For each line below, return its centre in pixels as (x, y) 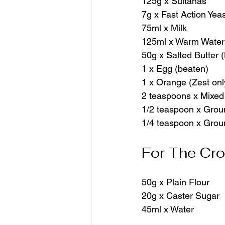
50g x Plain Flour (176, 182)
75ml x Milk (164, 28)
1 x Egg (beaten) (175, 69)
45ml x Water (168, 209)
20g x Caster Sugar (181, 196)
